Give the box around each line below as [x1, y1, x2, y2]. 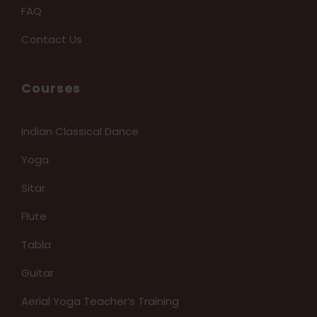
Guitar [21, 265, 54, 281]
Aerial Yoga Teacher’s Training [21, 294, 179, 309]
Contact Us [21, 32, 82, 47]
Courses [21, 79, 81, 98]
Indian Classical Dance [21, 124, 139, 139]
